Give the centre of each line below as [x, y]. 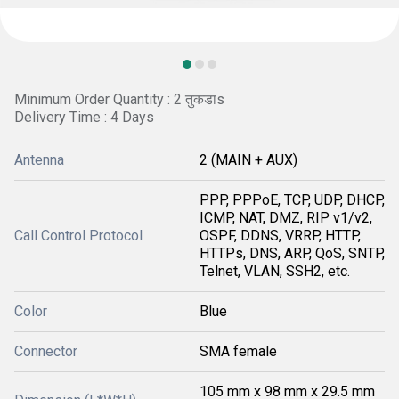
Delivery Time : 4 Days [84, 117]
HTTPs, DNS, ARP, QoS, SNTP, [292, 253]
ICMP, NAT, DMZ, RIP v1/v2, [286, 218]
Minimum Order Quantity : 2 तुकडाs [119, 99]
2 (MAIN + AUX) [248, 160]
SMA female [238, 351]
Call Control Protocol [78, 236]
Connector [46, 351]
